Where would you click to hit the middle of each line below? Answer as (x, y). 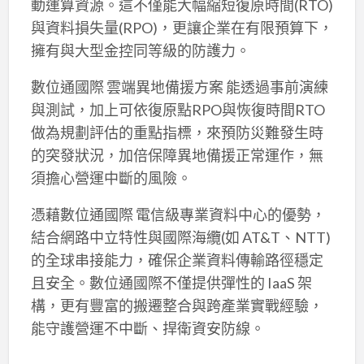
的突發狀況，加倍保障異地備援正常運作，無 (177, 156)
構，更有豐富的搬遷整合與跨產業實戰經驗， (177, 306)
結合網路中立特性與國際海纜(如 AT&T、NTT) (180, 238)
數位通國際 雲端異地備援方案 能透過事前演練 (179, 87)
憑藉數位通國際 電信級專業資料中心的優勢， (178, 215)
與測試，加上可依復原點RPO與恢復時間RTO (178, 110)
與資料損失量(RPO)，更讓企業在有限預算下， (182, 28)
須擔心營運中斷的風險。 (111, 178)
